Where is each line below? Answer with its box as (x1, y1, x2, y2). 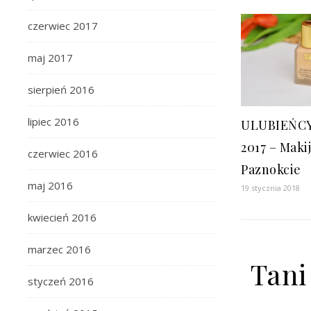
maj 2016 (28, 178, 73, 192)
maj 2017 (28, 51, 73, 65)
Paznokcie (241, 160, 301, 178)
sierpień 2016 (28, 83, 94, 96)
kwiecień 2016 (28, 210, 96, 224)
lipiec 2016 (28, 115, 79, 128)
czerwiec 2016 (28, 146, 98, 160)
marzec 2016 (28, 242, 91, 256)
